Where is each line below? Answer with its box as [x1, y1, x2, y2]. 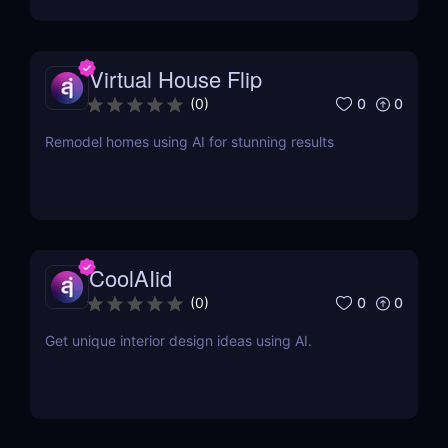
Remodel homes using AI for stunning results [45, 133, 334, 151]
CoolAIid [89, 262, 172, 294]
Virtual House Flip [89, 63, 262, 95]
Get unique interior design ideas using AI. [45, 332, 312, 350]
